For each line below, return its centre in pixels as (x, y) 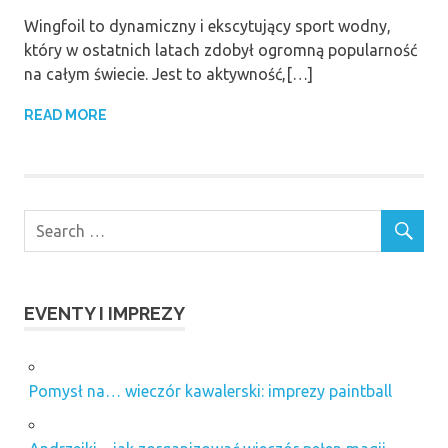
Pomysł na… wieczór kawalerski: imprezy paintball (210, 391)
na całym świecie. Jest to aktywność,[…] (168, 74)
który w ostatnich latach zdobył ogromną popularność (220, 50)
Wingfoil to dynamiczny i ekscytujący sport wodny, (207, 26)
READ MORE (65, 115)
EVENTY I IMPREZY (104, 314)
